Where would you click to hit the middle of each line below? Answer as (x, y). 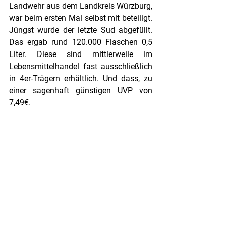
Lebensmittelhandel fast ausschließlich (81, 67)
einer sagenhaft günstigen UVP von (81, 91)
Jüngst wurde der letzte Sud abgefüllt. (81, 30)
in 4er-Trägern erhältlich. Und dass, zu (81, 79)
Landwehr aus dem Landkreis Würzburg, (81, 6)
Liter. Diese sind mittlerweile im (81, 54)
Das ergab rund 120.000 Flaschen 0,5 (81, 42)
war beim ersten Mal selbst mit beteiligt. (81, 18)
